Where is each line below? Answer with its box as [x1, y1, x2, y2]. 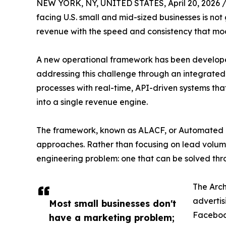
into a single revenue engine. [36, 96, 148, 107]
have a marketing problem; [49, 211, 175, 223]
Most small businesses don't [49, 197, 176, 209]
